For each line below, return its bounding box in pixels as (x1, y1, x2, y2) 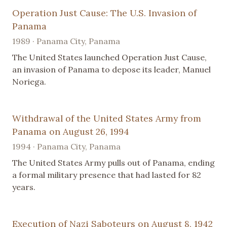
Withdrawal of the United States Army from (12, 112, 201, 125)
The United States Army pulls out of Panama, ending (12, 158, 215, 168)
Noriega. (12, 77, 46, 87)
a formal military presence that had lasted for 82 (12, 170, 201, 180)
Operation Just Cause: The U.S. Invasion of (12, 7, 197, 19)
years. (12, 182, 35, 193)
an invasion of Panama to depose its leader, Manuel (12, 64, 211, 75)
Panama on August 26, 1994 (12, 126, 129, 138)
